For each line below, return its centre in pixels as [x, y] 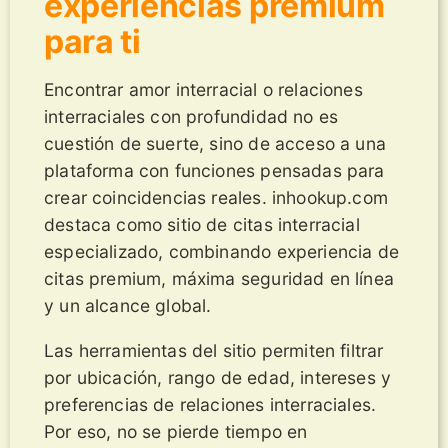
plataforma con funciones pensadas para [214, 171]
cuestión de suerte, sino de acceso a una [215, 144]
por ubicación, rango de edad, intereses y [218, 377]
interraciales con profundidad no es [191, 117]
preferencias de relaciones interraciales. [210, 404]
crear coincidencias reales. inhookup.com [216, 198]
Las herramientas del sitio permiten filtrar [214, 350]
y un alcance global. [128, 306]
